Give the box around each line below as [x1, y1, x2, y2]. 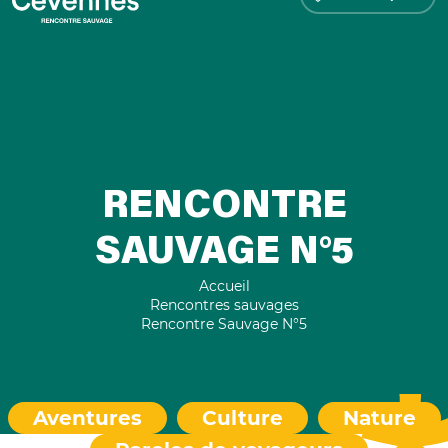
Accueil [198, 276, 250, 295]
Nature [342, 405, 416, 430]
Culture [201, 405, 283, 430]
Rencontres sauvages [149, 295, 299, 314]
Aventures [32, 405, 142, 430]
